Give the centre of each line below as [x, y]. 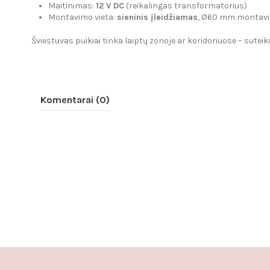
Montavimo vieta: [83, 17]
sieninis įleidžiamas [157, 17]
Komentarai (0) [75, 99]
